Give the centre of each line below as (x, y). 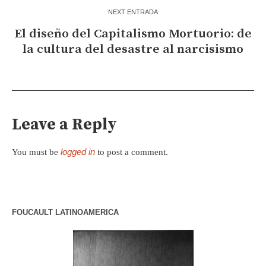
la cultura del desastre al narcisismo (133, 49)
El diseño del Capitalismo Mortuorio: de (133, 34)
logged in (78, 151)
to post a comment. (132, 152)
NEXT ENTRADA (133, 12)
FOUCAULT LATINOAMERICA (65, 212)
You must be (36, 152)
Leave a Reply (64, 124)
